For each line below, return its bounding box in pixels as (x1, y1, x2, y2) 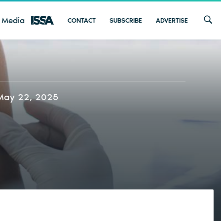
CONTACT (68, 16, 96, 24)
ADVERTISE (156, 16, 188, 24)
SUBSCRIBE (110, 16, 142, 24)
